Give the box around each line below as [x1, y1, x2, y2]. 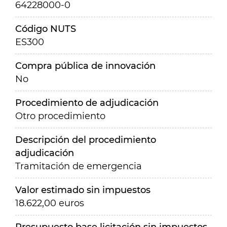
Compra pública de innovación [15, 60, 156, 71]
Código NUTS [15, 23, 76, 34]
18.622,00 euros [15, 198, 84, 209]
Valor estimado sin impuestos [15, 184, 150, 196]
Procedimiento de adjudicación [15, 97, 159, 108]
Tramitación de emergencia [15, 161, 142, 172]
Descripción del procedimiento [15, 134, 156, 145]
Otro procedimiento [15, 110, 105, 122]
